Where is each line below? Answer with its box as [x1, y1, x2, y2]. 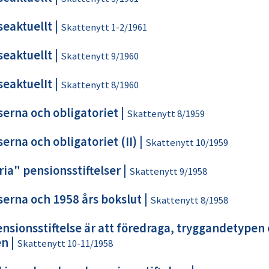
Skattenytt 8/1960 [60, 79, 139, 91]
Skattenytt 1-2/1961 [60, 21, 147, 34]
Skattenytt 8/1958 [150, 194, 228, 207]
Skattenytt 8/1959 [126, 107, 205, 120]
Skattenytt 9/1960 [60, 50, 139, 62]
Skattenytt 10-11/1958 [16, 237, 113, 250]
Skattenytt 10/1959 [145, 136, 228, 149]
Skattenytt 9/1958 [128, 165, 207, 178]
